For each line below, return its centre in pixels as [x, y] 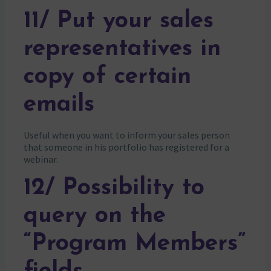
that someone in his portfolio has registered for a [126, 147]
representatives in [122, 49]
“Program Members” [134, 244]
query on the [94, 216]
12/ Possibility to [114, 188]
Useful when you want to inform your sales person [126, 135]
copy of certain [107, 77]
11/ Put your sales [118, 21]
